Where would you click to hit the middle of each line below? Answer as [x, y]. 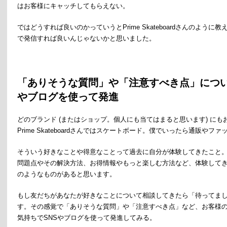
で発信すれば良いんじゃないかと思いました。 [86, 38]
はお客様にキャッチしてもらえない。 [73, 6]
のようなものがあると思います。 [67, 174]
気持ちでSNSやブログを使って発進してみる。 [87, 218]
